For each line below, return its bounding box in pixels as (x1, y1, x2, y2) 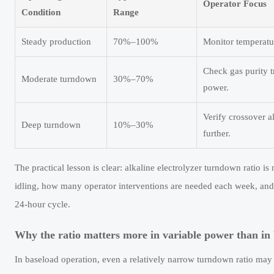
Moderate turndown (21, 74, 97, 84)
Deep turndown (21, 120, 81, 130)
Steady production (21, 37, 91, 47)
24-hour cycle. (15, 199, 70, 210)
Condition (21, 7, 61, 18)
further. (203, 128, 231, 139)
